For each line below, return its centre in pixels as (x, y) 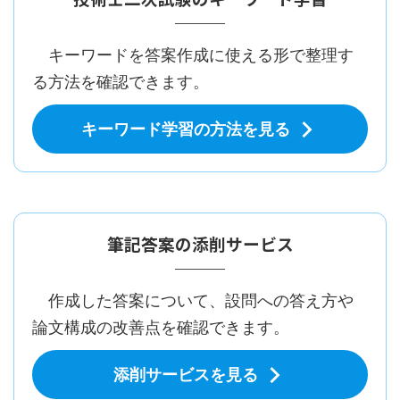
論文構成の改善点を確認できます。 (161, 327)
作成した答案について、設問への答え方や (193, 300)
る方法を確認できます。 (121, 82)
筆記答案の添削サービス (200, 243)
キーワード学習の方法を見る (185, 129)
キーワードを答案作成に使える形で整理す (193, 55)
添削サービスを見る (185, 374)
